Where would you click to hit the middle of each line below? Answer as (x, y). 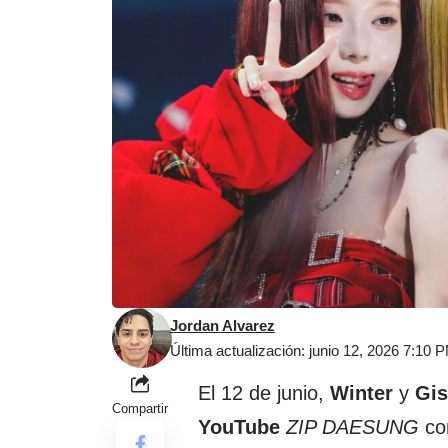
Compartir (140, 409)
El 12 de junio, (264, 393)
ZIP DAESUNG (352, 427)
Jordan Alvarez (222, 326)
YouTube (239, 427)
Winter (361, 393)
